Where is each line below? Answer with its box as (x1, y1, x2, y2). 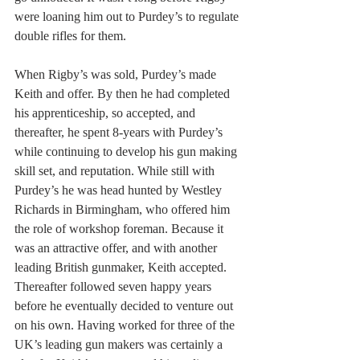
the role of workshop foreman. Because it (14, 222, 227, 236)
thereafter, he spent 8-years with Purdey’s (14, 125, 226, 140)
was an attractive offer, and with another (14, 241, 220, 256)
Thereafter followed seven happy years (14, 280, 215, 294)
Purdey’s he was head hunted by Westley (14, 183, 225, 198)
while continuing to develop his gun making (14, 145, 240, 159)
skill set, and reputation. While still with (14, 164, 218, 178)
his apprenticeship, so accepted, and (14, 106, 198, 121)
